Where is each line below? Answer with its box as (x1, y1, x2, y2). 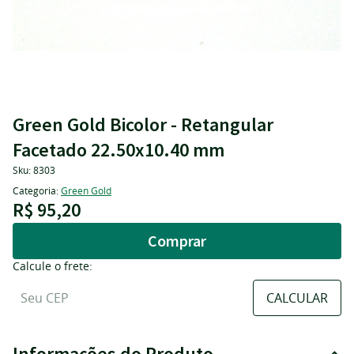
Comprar (148, 231, 206, 250)
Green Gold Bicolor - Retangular (13, 112, 273, 137)
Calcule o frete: (13, 258, 92, 273)
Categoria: (13, 184, 58, 197)
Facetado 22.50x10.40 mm (13, 137, 224, 162)
